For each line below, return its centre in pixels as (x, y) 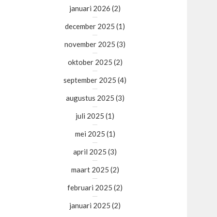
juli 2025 (90, 116)
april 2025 (90, 152)
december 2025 (90, 26)
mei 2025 (90, 134)
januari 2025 (90, 205)
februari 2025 (90, 187)
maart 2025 (90, 170)
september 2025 (90, 80)
